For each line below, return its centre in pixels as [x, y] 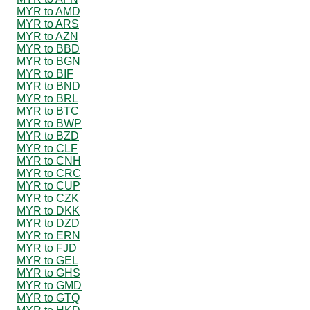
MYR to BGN [48, 61]
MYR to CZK [48, 198]
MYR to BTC [48, 111]
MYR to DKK [48, 210]
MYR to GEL [47, 260]
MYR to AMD [48, 11]
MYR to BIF [45, 73]
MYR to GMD [49, 285]
